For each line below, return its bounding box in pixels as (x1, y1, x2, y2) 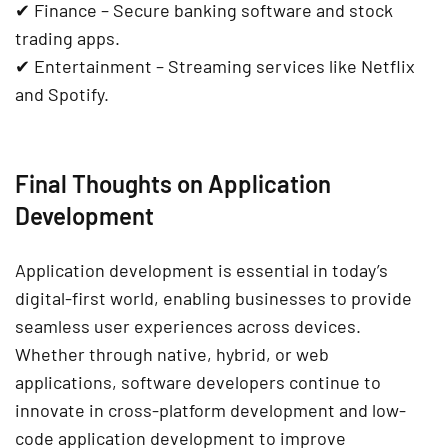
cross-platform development (108, 399, 335, 422)
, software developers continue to (112, 371, 381, 394)
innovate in (15, 399, 108, 422)
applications (15, 371, 112, 394)
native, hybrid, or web (157, 343, 329, 366)
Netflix (361, 55, 415, 78)
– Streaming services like (152, 55, 361, 78)
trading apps (15, 27, 115, 50)
